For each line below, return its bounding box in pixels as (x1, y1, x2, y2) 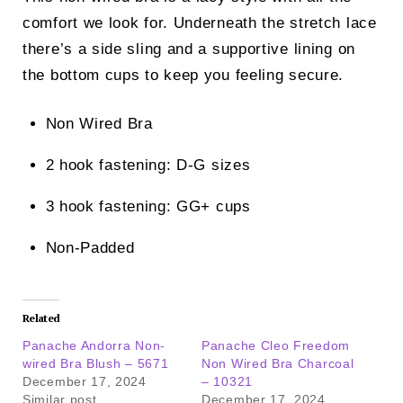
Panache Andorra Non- (22, 337, 166, 353)
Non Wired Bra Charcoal (201, 355, 354, 371)
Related (22, 310, 60, 325)
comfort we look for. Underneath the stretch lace (22, 13, 377, 31)
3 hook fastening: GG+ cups (45, 198, 251, 216)
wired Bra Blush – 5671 (22, 355, 169, 371)
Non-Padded (45, 239, 135, 257)
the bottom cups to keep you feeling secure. (22, 66, 345, 84)
